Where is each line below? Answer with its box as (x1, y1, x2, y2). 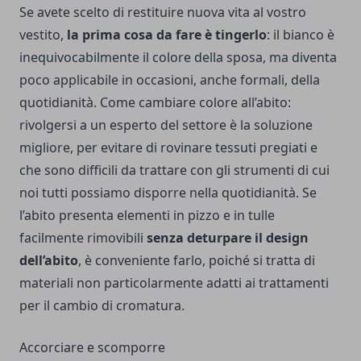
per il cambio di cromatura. (19, 296, 185, 314)
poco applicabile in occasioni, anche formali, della (19, 70, 320, 89)
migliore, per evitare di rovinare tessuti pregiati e (19, 138, 317, 156)
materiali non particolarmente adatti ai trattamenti (19, 273, 329, 292)
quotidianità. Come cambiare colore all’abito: (19, 93, 291, 111)
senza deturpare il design (147, 228, 309, 247)
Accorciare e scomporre (19, 338, 165, 356)
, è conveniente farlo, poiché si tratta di (78, 251, 315, 269)
